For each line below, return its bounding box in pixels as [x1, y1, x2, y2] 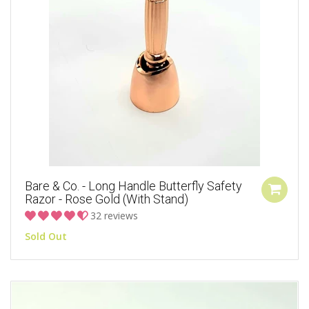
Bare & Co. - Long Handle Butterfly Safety [25, 179, 242, 194]
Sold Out [25, 230, 67, 243]
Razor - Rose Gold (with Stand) [25, 192, 188, 207]
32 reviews [90, 209, 138, 223]
